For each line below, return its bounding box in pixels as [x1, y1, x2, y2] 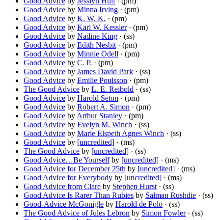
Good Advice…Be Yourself [24, 156, 110, 165]
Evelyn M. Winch [77, 120, 132, 129]
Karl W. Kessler [77, 23, 127, 32]
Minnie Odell [77, 50, 118, 58]
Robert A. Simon [77, 103, 130, 111]
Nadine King [77, 32, 117, 41]
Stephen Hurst [112, 182, 157, 191]
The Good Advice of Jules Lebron [24, 209, 130, 218]
